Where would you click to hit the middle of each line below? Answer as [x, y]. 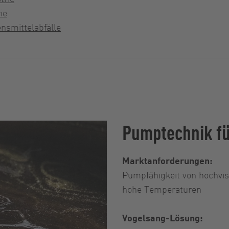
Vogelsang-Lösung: [163, 217]
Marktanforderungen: [167, 160]
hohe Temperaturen [162, 189]
